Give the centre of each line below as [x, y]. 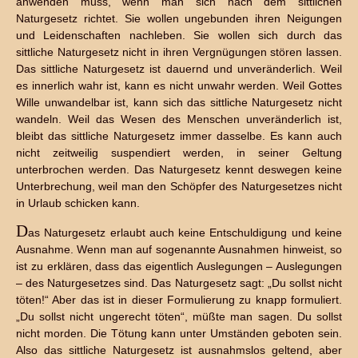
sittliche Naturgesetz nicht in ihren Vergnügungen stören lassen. [179, 52]
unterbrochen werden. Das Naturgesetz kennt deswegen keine [179, 169]
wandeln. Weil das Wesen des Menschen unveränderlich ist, [179, 119]
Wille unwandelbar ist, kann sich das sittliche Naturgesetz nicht [179, 102]
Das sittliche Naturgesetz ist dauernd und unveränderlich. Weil [179, 69]
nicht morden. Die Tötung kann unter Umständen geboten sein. [179, 333]
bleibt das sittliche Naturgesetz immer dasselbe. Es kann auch [179, 136]
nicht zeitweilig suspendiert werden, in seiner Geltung [179, 153]
